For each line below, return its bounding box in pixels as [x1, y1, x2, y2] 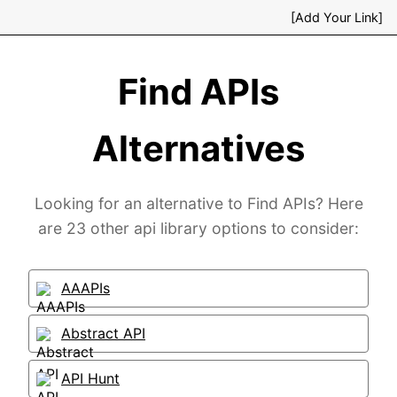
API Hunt [61, 370, 120, 387]
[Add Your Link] [291, 10, 383, 25]
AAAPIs [61, 279, 110, 297]
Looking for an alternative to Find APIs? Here [34, 194, 363, 213]
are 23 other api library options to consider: [38, 219, 359, 237]
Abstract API [61, 324, 145, 342]
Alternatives [92, 127, 305, 170]
